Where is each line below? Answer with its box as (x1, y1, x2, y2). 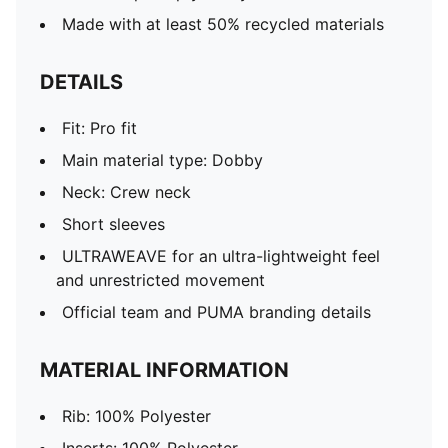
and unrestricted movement (56, 270, 265, 290)
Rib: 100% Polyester (62, 406, 211, 426)
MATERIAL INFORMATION (40, 358, 289, 382)
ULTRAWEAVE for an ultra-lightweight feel (62, 246, 380, 266)
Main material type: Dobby (62, 150, 263, 170)
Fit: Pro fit (62, 118, 137, 138)
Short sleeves (62, 214, 165, 234)
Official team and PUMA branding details (62, 302, 371, 322)
